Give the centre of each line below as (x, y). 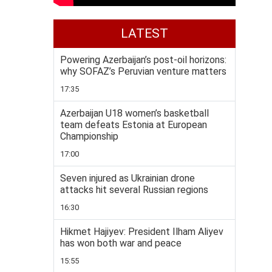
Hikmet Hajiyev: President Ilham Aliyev (142, 232)
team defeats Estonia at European (134, 125)
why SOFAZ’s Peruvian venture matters (143, 71)
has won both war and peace (121, 243)
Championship (89, 136)
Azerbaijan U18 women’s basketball (134, 113)
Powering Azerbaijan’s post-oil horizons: (143, 60)
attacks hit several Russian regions (134, 190)
